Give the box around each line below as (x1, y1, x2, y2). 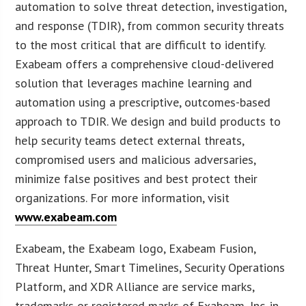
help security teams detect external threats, (15, 132, 245, 148)
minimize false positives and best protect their (15, 170, 258, 186)
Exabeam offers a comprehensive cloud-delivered (15, 55, 275, 72)
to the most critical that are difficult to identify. (15, 36, 266, 53)
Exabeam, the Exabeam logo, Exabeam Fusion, (15, 240, 256, 256)
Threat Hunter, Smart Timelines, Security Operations (15, 259, 286, 275)
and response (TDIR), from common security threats (15, 17, 285, 33)
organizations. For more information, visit (15, 189, 230, 206)
